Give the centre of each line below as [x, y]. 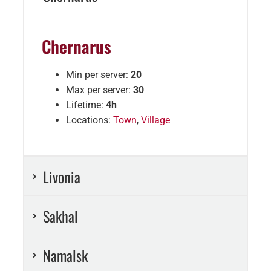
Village [155, 120]
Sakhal [60, 216]
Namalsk [65, 256]
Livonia [61, 177]
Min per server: [98, 75]
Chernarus [76, 47]
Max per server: [99, 90]
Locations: [89, 120]
